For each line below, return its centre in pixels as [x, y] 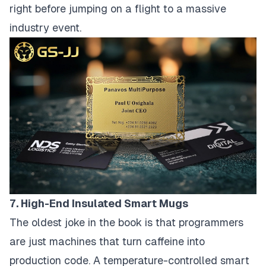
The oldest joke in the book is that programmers [126, 222]
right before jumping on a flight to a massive [118, 9]
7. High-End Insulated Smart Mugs [99, 203]
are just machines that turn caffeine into [107, 241]
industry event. [45, 28]
